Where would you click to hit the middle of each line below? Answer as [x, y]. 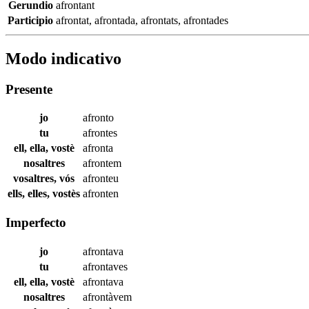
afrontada [115, 20]
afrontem [102, 163]
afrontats [159, 20]
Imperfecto [36, 223]
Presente [29, 89]
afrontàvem [107, 297]
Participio [30, 20]
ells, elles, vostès [44, 194]
